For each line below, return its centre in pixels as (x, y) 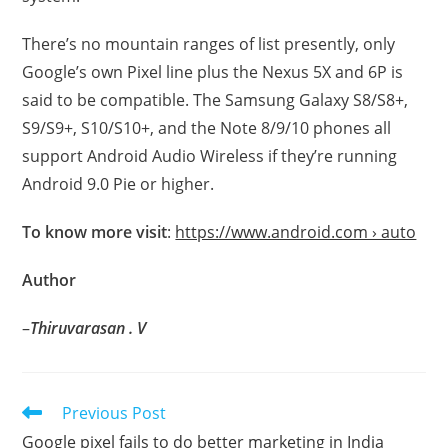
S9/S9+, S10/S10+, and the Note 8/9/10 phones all (207, 127)
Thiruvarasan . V (88, 327)
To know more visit (95, 231)
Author (49, 279)
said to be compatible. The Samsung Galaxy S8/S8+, (215, 99)
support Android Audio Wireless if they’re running (210, 155)
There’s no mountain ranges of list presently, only (209, 43)
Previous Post (114, 412)
